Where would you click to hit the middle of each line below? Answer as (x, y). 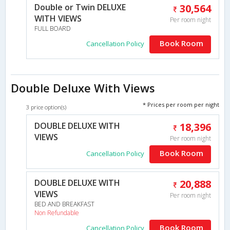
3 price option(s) (46, 107)
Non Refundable (57, 213)
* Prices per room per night (181, 104)
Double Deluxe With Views (83, 88)
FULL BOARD (53, 28)
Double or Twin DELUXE (80, 7)
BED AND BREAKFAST (64, 204)
